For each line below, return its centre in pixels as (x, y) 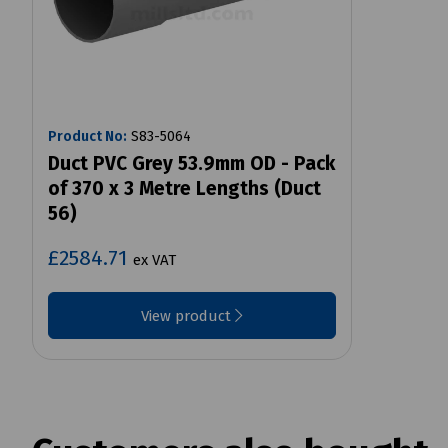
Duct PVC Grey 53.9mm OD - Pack (191, 163)
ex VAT (154, 259)
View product (188, 315)
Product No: (87, 136)
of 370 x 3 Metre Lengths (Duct (184, 188)
